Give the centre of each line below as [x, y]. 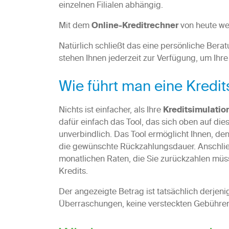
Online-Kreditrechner [135, 27]
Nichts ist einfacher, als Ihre [111, 111]
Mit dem [75, 26]
